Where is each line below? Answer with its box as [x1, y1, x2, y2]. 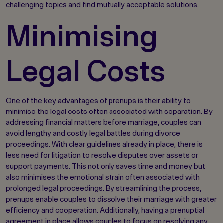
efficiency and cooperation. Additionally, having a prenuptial [6, 206, 204, 215]
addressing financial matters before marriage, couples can [6, 118, 201, 127]
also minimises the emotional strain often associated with [6, 173, 200, 182]
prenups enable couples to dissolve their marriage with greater [6, 195, 217, 204]
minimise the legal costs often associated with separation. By [6, 107, 213, 116]
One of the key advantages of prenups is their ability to [6, 96, 191, 105]
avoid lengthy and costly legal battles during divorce [6, 129, 180, 138]
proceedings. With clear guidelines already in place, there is [6, 140, 203, 149]
